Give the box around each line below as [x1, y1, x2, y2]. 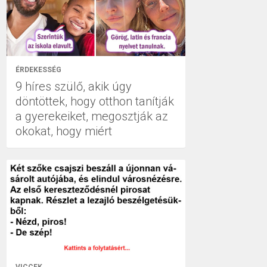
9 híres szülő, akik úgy [15, 79, 132, 94]
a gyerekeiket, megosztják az [15, 108, 168, 123]
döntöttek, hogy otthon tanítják [15, 94, 174, 108]
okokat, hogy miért [15, 123, 112, 138]
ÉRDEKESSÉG [15, 65, 61, 74]
